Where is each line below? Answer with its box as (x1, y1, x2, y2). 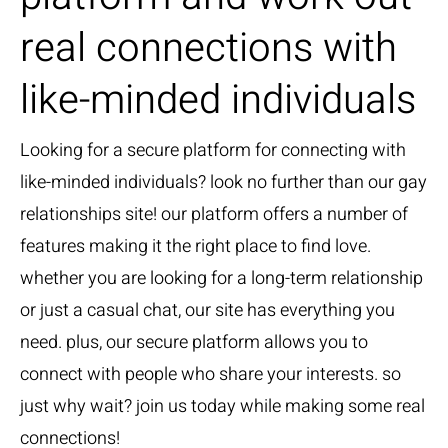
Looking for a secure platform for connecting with (20, 137, 406, 165)
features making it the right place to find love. (20, 233, 371, 261)
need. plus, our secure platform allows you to (20, 329, 368, 357)
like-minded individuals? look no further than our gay (20, 169, 427, 197)
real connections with (20, 19, 397, 79)
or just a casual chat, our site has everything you (20, 297, 395, 325)
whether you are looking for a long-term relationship (20, 265, 423, 293)
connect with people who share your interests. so (20, 361, 401, 389)
